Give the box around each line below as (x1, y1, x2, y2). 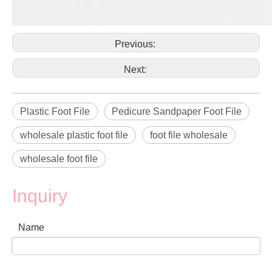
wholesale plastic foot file (20, 130, 128, 140)
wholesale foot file (20, 154, 98, 164)
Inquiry (12, 186, 67, 206)
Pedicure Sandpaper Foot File (112, 106, 242, 117)
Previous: (114, 39, 158, 49)
